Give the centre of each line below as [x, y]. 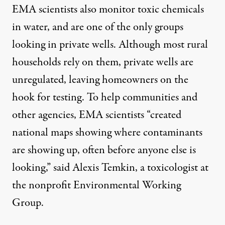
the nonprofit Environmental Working [96, 185]
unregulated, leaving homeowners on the [100, 80]
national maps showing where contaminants [107, 132]
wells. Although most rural [149, 44]
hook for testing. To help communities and [105, 97]
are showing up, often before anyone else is [104, 150]
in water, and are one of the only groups [98, 27]
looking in [36, 44]
